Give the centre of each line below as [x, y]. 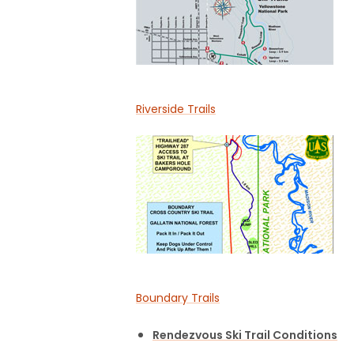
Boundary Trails [178, 298]
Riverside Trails [176, 109]
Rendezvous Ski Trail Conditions [245, 335]
